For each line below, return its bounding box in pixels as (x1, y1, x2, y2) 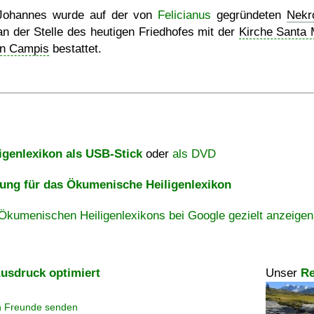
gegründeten (211, 8, 287, 22)
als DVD (172, 147, 216, 161)
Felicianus (158, 8, 212, 22)
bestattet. (49, 42, 102, 55)
